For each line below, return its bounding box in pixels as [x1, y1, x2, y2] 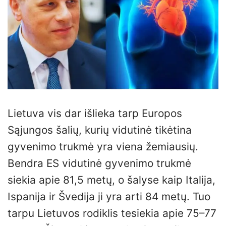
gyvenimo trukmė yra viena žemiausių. [8, 140, 198, 153]
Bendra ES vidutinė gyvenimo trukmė [8, 156, 191, 169]
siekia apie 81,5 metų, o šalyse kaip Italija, [8, 173, 215, 186]
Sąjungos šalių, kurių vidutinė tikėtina [8, 123, 192, 136]
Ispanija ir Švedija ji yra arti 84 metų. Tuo [8, 190, 210, 203]
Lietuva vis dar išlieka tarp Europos [8, 106, 182, 120]
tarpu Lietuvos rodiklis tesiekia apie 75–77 [8, 206, 216, 219]
